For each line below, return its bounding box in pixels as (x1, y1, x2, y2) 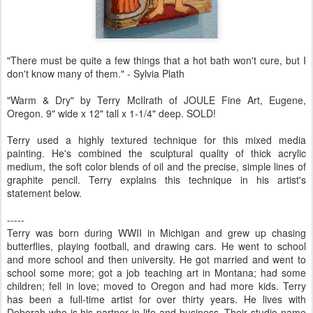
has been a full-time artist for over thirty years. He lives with (7, 291, 306, 306)
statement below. (7, 185, 82, 200)
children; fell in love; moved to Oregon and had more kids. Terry (7, 278, 306, 293)
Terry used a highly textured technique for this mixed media (7, 132, 306, 147)
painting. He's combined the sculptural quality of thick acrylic (7, 145, 306, 160)
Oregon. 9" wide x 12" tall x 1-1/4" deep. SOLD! (7, 105, 216, 120)
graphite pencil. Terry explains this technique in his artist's (7, 172, 306, 187)
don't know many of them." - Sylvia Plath (7, 66, 184, 80)
